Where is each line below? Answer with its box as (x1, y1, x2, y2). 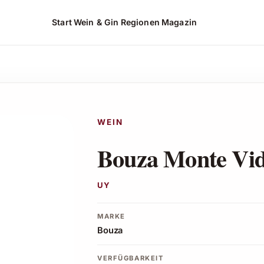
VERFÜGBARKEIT (97, 253, 164, 262)
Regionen (120, 16, 160, 27)
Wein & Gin (74, 16, 119, 27)
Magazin (161, 16, 197, 27)
